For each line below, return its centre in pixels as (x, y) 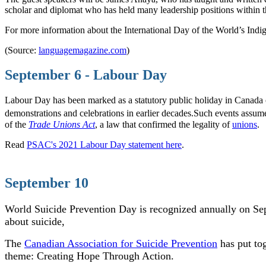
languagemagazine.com (83, 50)
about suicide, (35, 221)
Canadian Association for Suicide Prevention (121, 243)
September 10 (47, 183)
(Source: (22, 50)
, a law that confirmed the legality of (162, 124)
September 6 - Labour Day (86, 75)
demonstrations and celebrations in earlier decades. (99, 113)
